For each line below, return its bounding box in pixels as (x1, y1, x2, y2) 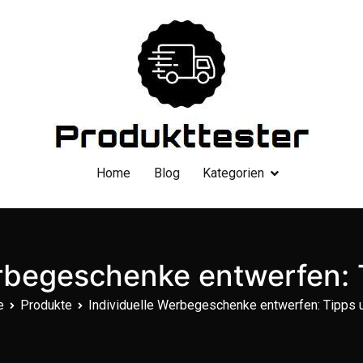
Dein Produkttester (181, 152, 318, 171)
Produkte (20, 297, 72, 313)
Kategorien (203, 164, 265, 181)
